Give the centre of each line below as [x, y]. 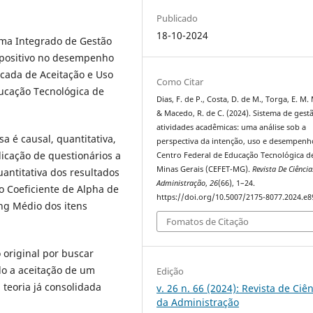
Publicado [177, 18]
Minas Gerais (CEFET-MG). [205, 169]
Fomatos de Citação [208, 222]
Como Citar [180, 81]
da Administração [198, 303]
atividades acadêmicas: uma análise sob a [232, 127]
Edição [170, 271]
